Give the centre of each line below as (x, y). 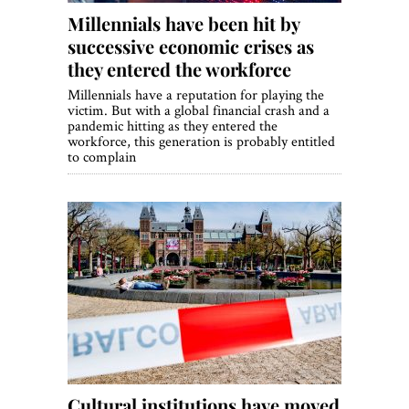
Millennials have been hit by (184, 24)
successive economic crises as (191, 47)
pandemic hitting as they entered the (173, 126)
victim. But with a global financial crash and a (199, 110)
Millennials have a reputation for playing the (196, 95)
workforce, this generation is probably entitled (201, 142)
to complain (102, 157)
